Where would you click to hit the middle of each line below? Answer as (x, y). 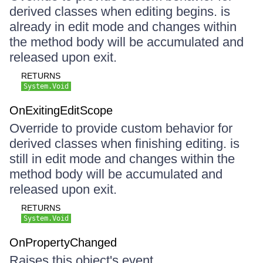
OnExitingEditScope (61, 110)
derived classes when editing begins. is (120, 11)
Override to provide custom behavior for (121, 128)
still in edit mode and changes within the (122, 159)
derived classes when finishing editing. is (124, 144)
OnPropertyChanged (63, 242)
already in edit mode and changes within (123, 27)
